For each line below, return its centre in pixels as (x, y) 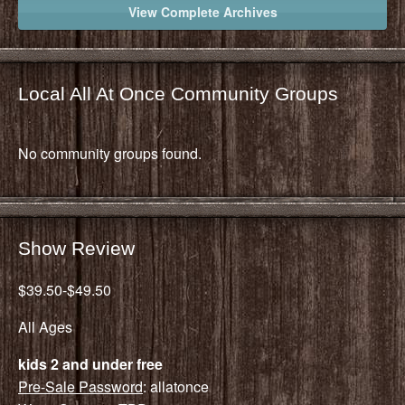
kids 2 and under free (90, 363)
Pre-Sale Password (80, 386)
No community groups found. (110, 153)
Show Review (76, 248)
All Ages (45, 326)
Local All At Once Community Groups (178, 93)
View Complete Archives (202, 11)
